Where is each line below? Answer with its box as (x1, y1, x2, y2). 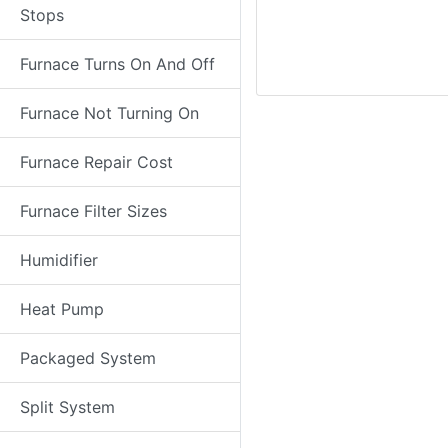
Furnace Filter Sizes (20, 201, 167, 221)
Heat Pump (20, 299, 104, 319)
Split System (20, 397, 115, 417)
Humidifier (20, 250, 98, 270)
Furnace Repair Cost (20, 152, 173, 172)
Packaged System (20, 348, 156, 368)
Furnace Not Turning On (20, 103, 199, 123)
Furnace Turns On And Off (20, 54, 215, 74)
